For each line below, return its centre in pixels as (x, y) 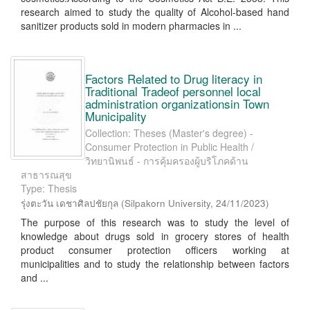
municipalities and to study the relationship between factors (155, 264)
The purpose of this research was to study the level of (155, 222)
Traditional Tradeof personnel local (173, 91)
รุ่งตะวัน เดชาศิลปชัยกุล (70, 203)
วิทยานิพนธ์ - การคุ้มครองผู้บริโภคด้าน (167, 161)
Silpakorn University (167, 203)
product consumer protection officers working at (155, 250)
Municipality (116, 116)
